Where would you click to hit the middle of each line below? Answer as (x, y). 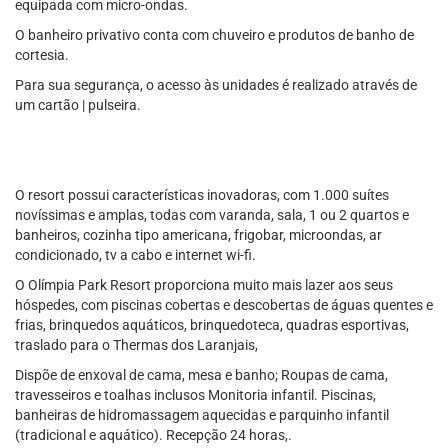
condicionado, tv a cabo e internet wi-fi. (135, 255)
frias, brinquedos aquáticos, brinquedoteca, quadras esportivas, (212, 325)
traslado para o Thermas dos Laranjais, (136, 345)
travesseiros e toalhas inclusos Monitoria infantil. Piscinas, (195, 395)
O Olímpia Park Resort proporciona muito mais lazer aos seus (204, 285)
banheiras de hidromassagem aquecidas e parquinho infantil (202, 415)
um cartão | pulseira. (78, 105)
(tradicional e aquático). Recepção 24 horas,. (153, 435)
